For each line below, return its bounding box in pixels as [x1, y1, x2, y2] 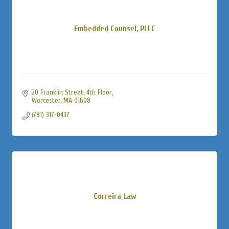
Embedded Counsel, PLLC [74, 24, 155, 33]
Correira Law [93, 191, 136, 201]
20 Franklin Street [31, 87, 83, 97]
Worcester [31, 96, 60, 105]
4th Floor [86, 87, 111, 97]
